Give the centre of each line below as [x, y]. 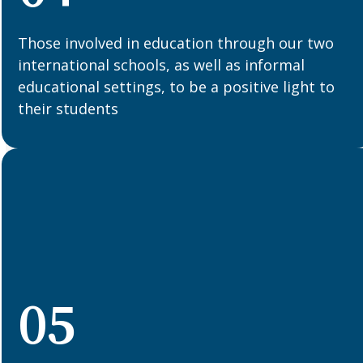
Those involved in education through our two [176, 43]
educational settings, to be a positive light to [177, 86]
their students [68, 108]
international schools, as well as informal [162, 64]
